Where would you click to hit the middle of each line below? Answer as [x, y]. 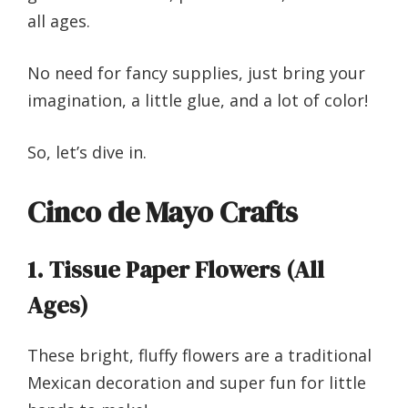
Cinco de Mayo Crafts [163, 213]
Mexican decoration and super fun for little [197, 383]
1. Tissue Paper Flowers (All [176, 270]
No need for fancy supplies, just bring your [196, 73]
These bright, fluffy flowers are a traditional [199, 356]
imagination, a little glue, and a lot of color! [198, 101]
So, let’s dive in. [87, 153]
